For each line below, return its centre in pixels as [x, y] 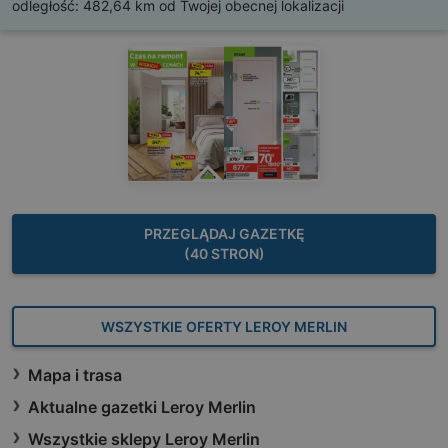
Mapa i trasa [75, 374]
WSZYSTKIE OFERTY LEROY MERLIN [224, 326]
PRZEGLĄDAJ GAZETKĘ [224, 233]
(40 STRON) [224, 253]
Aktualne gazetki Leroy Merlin [142, 406]
